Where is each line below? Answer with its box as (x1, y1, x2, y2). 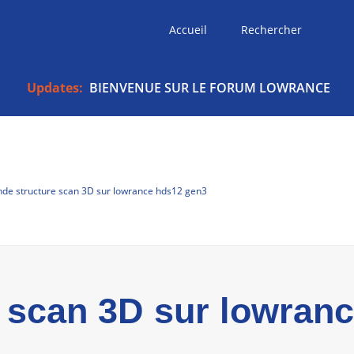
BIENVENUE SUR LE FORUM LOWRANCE (89, 78, 330, 96)
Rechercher (240, 21, 302, 37)
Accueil (168, 21, 207, 37)
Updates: (27, 78, 86, 96)
